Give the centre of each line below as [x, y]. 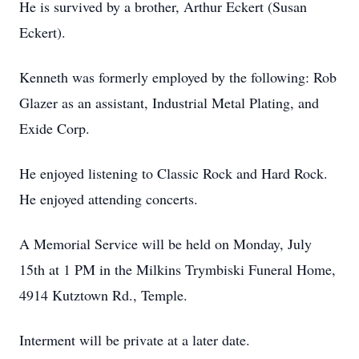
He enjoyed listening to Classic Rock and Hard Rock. [173, 173]
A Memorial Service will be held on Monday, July [165, 244]
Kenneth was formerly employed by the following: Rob [178, 77]
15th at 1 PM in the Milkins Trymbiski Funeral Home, [177, 269]
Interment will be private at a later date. [135, 340]
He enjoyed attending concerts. [109, 199]
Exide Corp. [54, 128]
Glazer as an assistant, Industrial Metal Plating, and [169, 103]
